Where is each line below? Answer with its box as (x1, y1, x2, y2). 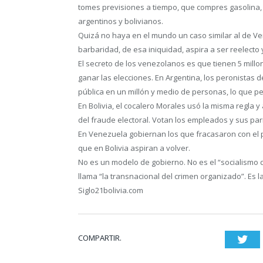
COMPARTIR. (78, 232, 122, 243)
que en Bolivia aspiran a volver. (78, 142, 190, 153)
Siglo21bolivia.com (78, 184, 143, 195)
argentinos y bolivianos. (78, 15, 163, 26)
